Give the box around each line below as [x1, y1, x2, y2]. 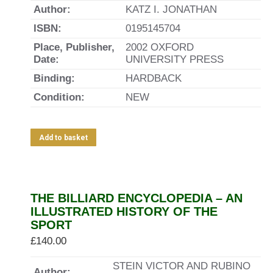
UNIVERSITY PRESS [126, 54, 224, 65]
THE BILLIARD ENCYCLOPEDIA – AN [30, 191, 243, 205]
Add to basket [39, 133, 88, 142]
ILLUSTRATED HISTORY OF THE [30, 205, 218, 218]
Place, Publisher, [34, 41, 115, 53]
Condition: [34, 91, 85, 103]
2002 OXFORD [126, 41, 194, 53]
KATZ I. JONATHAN [126, 4, 217, 15]
